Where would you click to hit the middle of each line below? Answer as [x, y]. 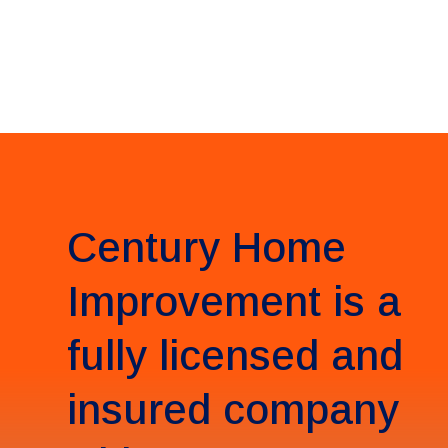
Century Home [207, 247]
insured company [233, 409]
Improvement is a [234, 301]
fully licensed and [235, 355]
